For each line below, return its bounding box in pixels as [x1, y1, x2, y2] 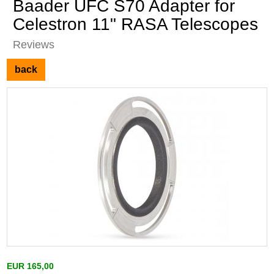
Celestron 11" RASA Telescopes [13, 15, 259, 34]
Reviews [13, 39, 55, 51]
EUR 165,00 [7, 261, 54, 272]
